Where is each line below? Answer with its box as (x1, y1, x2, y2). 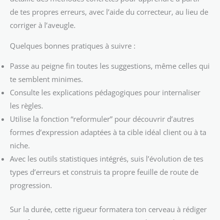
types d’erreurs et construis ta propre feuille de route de (10, 167, 198, 177)
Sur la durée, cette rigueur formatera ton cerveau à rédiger (10, 204, 207, 215)
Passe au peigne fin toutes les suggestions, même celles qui (10, 61, 210, 71)
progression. (10, 180, 52, 191)
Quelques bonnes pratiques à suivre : (10, 40, 136, 51)
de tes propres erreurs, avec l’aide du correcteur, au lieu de (10, 7, 208, 17)
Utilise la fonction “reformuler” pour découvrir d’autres (10, 114, 194, 124)
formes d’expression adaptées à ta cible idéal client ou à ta (10, 127, 206, 137)
